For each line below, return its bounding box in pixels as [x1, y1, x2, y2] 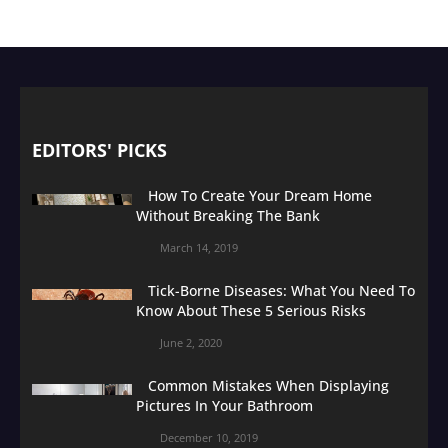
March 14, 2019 [160, 239, 238, 255]
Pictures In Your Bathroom [136, 395, 313, 415]
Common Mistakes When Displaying [148, 375, 389, 395]
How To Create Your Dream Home [148, 185, 372, 205]
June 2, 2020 [160, 334, 222, 350]
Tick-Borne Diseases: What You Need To [148, 280, 415, 300]
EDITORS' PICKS [32, 137, 167, 162]
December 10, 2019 [160, 429, 258, 445]
